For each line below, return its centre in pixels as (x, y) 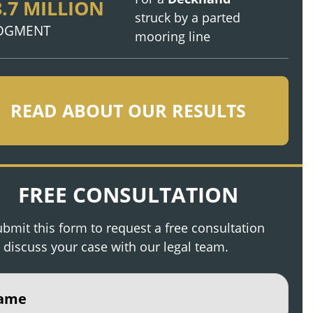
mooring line (173, 36)
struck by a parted (188, 17)
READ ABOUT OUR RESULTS (128, 110)
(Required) (32, 282)
